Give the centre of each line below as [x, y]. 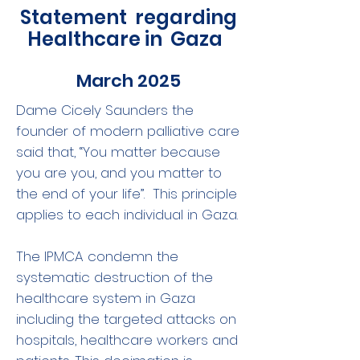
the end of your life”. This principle [127, 194]
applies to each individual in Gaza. [127, 215]
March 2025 [129, 81]
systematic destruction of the [115, 277]
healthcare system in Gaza [106, 298]
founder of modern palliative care [128, 131]
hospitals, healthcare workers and [127, 340]
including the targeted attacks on [126, 319]
